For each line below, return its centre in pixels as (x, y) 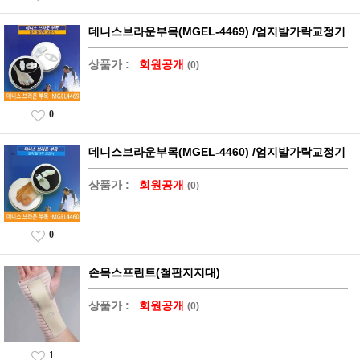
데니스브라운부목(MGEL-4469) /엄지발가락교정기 (217, 31)
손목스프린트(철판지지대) (154, 272)
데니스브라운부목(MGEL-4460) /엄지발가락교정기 (217, 151)
